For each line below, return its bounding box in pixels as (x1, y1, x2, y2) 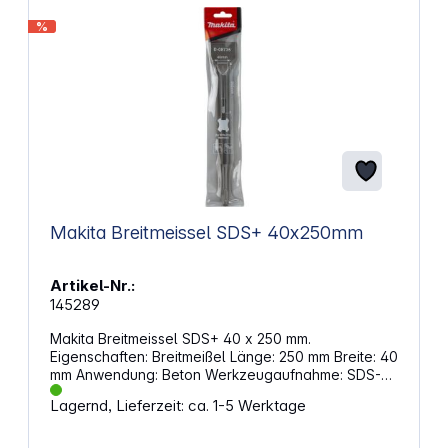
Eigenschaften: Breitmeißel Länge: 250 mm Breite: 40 (49, 347, 152, 365)
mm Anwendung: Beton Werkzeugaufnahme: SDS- (49, 365, 76, 383)
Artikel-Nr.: (49, 275, 135, 295)
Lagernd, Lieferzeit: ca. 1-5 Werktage (49, 395, 306, 415)
